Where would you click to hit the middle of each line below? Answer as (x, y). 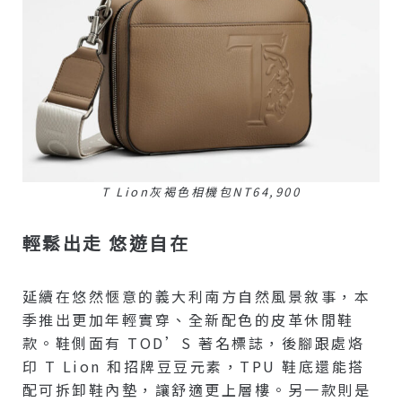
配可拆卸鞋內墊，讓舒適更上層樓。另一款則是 (197, 389)
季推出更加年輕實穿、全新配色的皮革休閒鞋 (188, 319)
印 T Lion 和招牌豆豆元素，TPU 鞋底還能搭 (193, 366)
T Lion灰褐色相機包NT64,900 (201, 191)
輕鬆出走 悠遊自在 (106, 242)
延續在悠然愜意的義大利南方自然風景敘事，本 (197, 296)
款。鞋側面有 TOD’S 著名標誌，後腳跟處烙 (193, 342)
